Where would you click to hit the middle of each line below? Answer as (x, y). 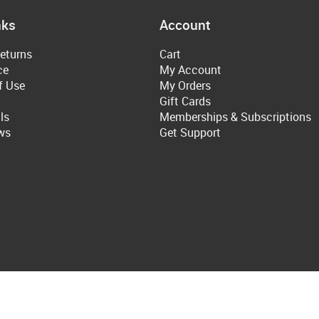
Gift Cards (185, 101)
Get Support (190, 133)
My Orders (185, 86)
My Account (190, 70)
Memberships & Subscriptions (235, 117)
